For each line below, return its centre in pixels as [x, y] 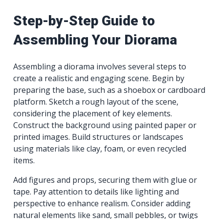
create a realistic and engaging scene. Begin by [99, 78]
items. [24, 161]
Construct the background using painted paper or [105, 125]
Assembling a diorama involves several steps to [100, 67]
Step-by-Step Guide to [84, 21]
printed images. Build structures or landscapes [99, 137]
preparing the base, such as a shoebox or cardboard [109, 90]
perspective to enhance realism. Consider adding [102, 204]
